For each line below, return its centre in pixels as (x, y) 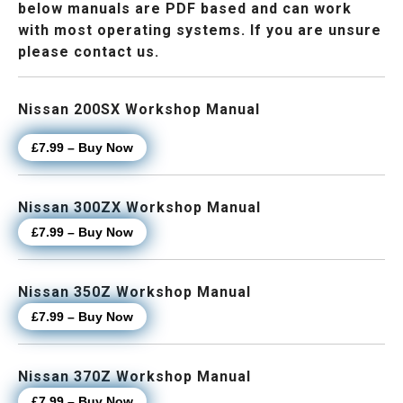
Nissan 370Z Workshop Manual (134, 377)
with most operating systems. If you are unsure (200, 31)
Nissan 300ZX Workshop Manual (139, 208)
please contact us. (89, 52)
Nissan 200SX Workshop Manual (139, 110)
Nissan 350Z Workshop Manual (134, 292)
